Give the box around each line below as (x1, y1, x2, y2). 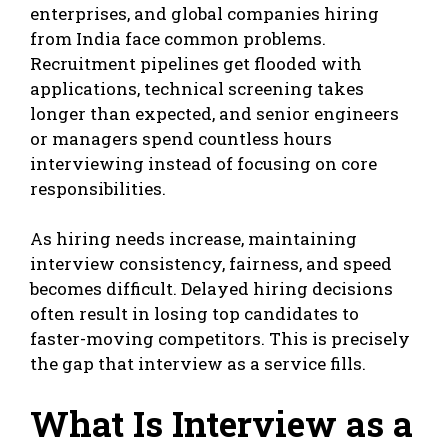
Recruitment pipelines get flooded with (30, 51, 362, 75)
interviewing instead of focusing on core (30, 151, 377, 175)
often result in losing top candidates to (30, 302, 359, 326)
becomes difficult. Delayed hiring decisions (30, 277, 393, 301)
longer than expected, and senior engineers (30, 101, 399, 125)
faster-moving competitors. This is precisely (30, 327, 410, 351)
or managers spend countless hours (30, 126, 332, 150)
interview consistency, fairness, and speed (30, 252, 392, 276)
